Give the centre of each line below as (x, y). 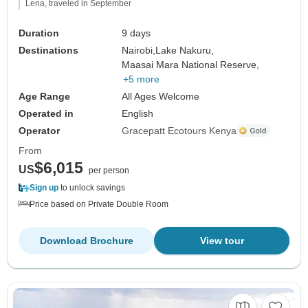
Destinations (48, 50)
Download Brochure (86, 240)
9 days (136, 33)
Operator (39, 130)
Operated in (46, 113)
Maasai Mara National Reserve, (191, 64)
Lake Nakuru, (185, 50)
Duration (39, 33)
